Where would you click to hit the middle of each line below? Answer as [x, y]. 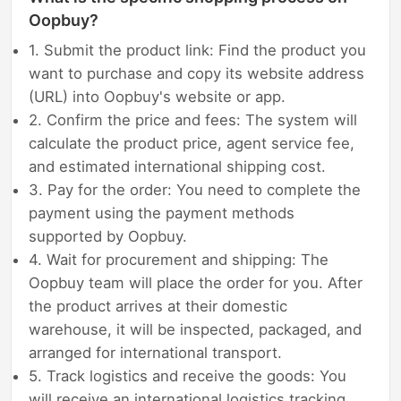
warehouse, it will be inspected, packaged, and [196, 330]
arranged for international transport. [156, 353]
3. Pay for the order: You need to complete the [195, 190]
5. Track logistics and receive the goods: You [188, 376]
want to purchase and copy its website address [197, 74]
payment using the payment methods [162, 213]
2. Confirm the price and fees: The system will [193, 120]
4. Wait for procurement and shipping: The [179, 260]
